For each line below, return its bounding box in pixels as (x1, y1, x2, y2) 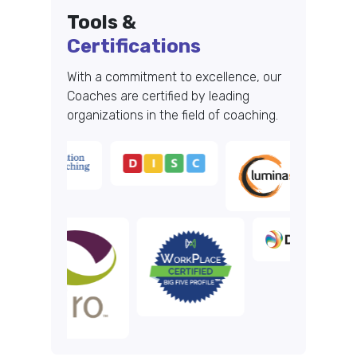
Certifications (67, 35, 201, 58)
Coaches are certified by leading (67, 88, 249, 104)
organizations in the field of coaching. (67, 108, 278, 124)
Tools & (67, 11, 136, 34)
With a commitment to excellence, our (67, 69, 281, 85)
